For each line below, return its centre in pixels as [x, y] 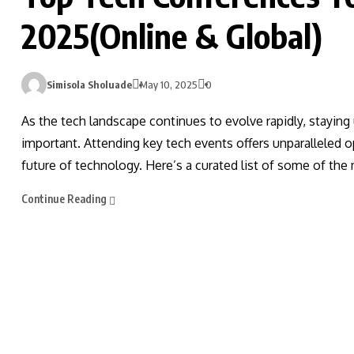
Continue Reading [65, 198]
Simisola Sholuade [89, 85]
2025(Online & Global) [172, 36]
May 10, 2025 [169, 85]
